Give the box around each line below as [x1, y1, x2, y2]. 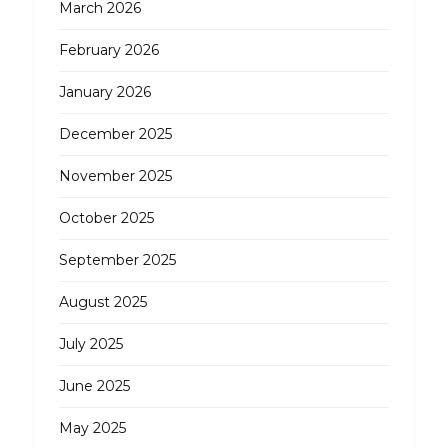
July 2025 [58, 335, 123, 354]
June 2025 [58, 377, 130, 396]
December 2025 [58, 125, 172, 144]
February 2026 [58, 41, 159, 60]
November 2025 [58, 167, 172, 186]
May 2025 [58, 419, 126, 438]
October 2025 [58, 209, 154, 228]
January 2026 [58, 83, 151, 102]
